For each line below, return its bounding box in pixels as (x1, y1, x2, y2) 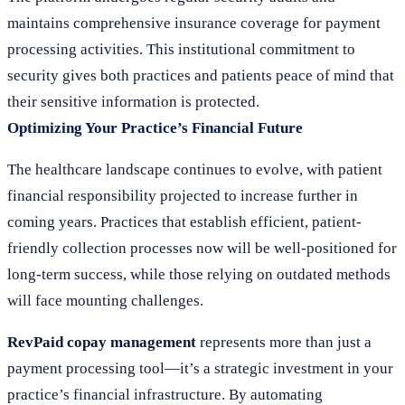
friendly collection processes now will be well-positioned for (7, 240, 397, 257)
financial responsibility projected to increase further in (7, 187, 358, 204)
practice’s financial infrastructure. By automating (7, 386, 323, 403)
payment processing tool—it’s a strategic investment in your (7, 360, 393, 377)
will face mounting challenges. (7, 292, 203, 309)
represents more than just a (196, 334, 372, 351)
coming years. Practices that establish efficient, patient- (7, 213, 362, 231)
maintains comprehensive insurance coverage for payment (7, 14, 381, 32)
